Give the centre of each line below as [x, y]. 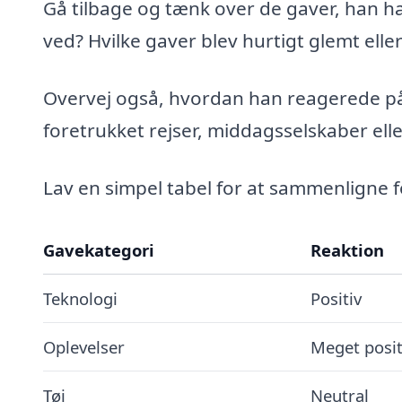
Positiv [336, 298]
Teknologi [80, 298]
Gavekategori [99, 249]
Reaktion [347, 249]
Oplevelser [84, 346]
